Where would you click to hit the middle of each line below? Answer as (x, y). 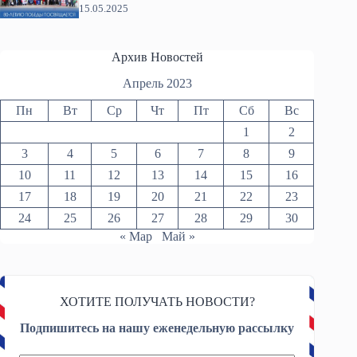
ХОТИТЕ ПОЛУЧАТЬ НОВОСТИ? (157, 301)
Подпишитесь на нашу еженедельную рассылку (157, 328)
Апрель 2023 (157, 83)
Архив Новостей (157, 57)
